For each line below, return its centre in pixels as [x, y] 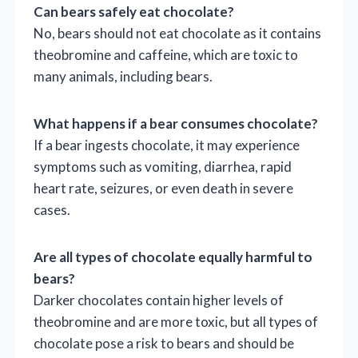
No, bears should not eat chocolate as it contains [177, 33]
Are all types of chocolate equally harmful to [173, 257]
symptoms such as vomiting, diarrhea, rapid [163, 166]
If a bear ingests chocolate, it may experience [167, 145]
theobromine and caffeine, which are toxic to [166, 54]
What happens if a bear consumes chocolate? [176, 123]
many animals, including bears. [123, 76]
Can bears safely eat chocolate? [134, 11]
